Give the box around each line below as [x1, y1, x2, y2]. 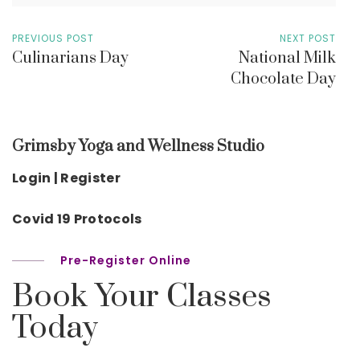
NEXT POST [280, 31, 336, 45]
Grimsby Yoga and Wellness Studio [12, 136, 264, 157]
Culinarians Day [12, 47, 129, 68]
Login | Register [12, 168, 121, 187]
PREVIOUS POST [12, 31, 94, 45]
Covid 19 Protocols [12, 209, 142, 228]
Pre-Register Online [60, 252, 191, 268]
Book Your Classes [12, 276, 272, 317]
